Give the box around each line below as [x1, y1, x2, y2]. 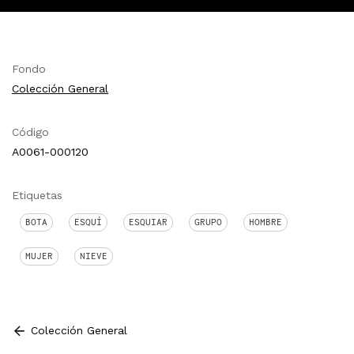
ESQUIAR [129, 216, 168, 228]
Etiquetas [12, 188, 62, 201]
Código [12, 125, 49, 138]
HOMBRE [249, 216, 282, 228]
